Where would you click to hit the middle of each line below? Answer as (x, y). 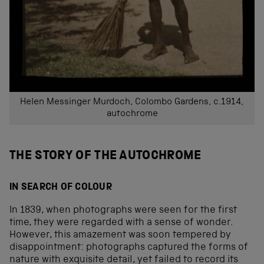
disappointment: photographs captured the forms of (129, 248)
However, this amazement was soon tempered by (120, 236)
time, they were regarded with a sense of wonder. (121, 223)
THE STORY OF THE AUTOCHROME (105, 156)
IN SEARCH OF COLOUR (61, 188)
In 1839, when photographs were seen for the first (123, 211)
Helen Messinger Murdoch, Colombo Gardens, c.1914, (132, 102)
